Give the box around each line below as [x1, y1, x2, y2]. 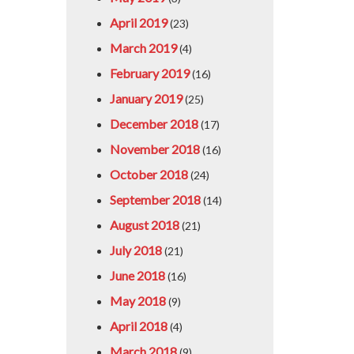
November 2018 [109, 141, 200, 156]
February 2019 [109, 66, 190, 81]
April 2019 [109, 15, 168, 30]
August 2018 [109, 217, 179, 232]
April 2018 [109, 318, 168, 333]
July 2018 [109, 243, 162, 258]
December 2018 [109, 116, 198, 131]
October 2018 [109, 167, 188, 182]
